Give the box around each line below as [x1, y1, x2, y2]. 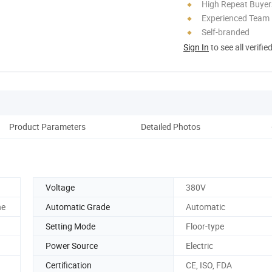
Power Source [46, 239, 98, 251]
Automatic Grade [46, 200, 110, 212]
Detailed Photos [141, 120, 200, 132]
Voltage [46, 181, 75, 193]
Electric [186, 239, 213, 251]
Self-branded [202, 25, 250, 38]
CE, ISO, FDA [186, 259, 232, 271]
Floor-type [186, 220, 224, 232]
